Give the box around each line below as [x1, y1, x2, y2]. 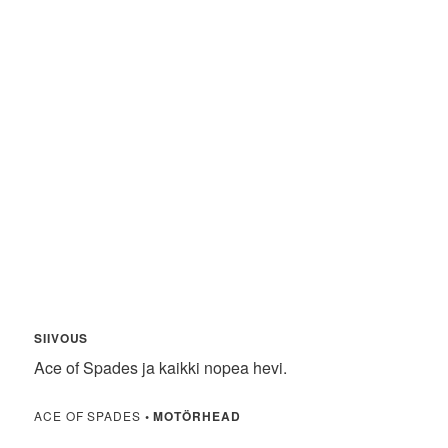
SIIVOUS [34, 329, 89, 348]
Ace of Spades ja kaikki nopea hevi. [34, 356, 288, 380]
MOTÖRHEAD [153, 407, 241, 426]
